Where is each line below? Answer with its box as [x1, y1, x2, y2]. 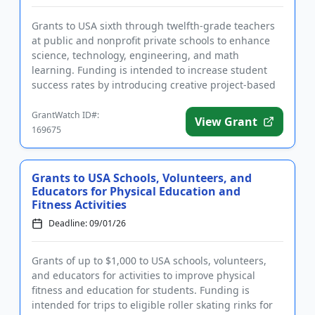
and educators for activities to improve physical [32, 269, 255, 283]
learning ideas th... [32, 93, 121, 107]
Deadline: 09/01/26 [49, 217, 126, 230]
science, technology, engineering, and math [32, 49, 239, 63]
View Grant [195, 114, 257, 130]
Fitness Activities [32, 197, 127, 213]
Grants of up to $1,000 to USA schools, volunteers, [32, 254, 266, 268]
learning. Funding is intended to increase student [32, 63, 267, 77]
